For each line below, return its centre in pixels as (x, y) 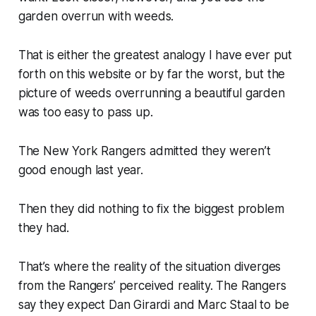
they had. (44, 227)
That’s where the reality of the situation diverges (150, 266)
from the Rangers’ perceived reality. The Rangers (152, 285)
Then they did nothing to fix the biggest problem (151, 208)
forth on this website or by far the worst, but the (152, 74)
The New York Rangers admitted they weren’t (144, 151)
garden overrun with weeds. (96, 16)
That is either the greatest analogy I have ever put (155, 55)
